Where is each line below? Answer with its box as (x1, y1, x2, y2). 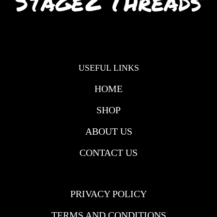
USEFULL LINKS (5, 168, 71, 178)
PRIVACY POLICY (70, 188, 147, 199)
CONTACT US (79, 147, 138, 158)
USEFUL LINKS (78, 62, 139, 73)
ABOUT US (85, 125, 132, 137)
